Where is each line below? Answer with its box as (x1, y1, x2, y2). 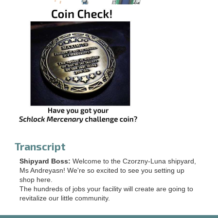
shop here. (19, 176, 53, 183)
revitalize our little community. (19, 194, 110, 202)
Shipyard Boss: (19, 157, 73, 165)
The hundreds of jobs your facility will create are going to (19, 185, 193, 193)
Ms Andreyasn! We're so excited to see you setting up (19, 166, 184, 174)
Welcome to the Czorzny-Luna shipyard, (73, 157, 196, 165)
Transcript (15, 140, 66, 152)
